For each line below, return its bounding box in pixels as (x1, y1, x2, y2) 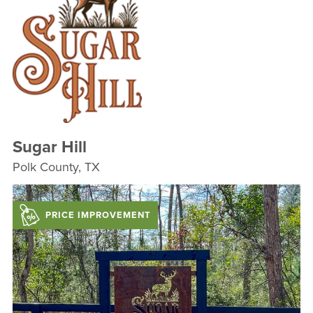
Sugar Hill (12, 134, 87, 159)
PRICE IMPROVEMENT (45, 208, 151, 222)
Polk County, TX (12, 158, 100, 177)
